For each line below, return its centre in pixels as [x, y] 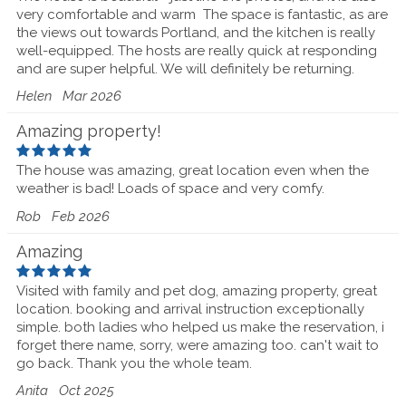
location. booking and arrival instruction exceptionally [190, 309]
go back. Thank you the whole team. [134, 363]
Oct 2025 [87, 391]
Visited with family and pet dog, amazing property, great [197, 290]
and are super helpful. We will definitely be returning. [185, 68]
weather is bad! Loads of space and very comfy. [170, 188]
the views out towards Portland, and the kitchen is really [196, 32]
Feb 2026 [81, 216]
